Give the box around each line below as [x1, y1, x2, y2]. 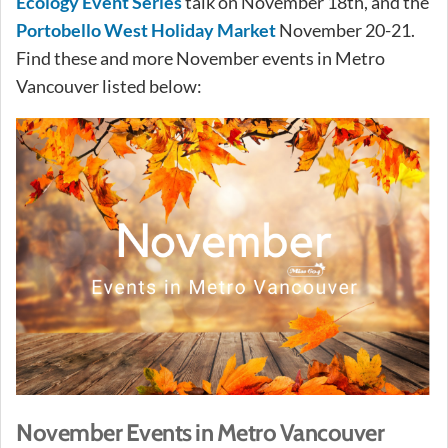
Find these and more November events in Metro [16, 46, 385, 69]
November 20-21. [276, 18, 415, 41]
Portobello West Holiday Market [16, 18, 276, 41]
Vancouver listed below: [16, 74, 202, 97]
